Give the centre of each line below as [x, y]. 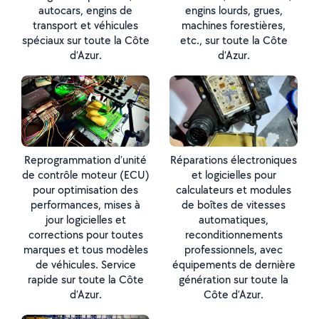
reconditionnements [234, 235]
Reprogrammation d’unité [85, 160]
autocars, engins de [85, 10]
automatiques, [234, 220]
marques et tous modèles [85, 250]
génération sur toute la [234, 279]
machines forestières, [234, 25]
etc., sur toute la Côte [234, 40]
